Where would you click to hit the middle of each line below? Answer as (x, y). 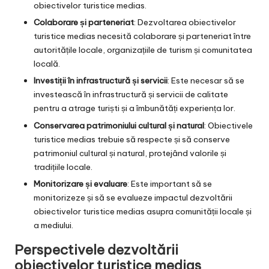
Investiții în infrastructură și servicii (101, 81)
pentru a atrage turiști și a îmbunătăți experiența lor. (134, 108)
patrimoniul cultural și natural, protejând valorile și (130, 153)
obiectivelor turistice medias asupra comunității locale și (143, 211)
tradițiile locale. (63, 167)
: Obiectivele (228, 125)
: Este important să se (170, 183)
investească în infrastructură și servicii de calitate (131, 95)
